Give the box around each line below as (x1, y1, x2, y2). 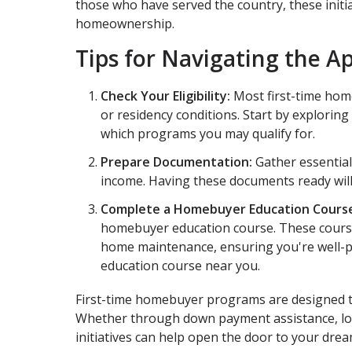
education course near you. (101, 256, 260, 274)
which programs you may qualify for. (101, 124, 315, 142)
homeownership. (75, 14, 174, 32)
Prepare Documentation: (101, 152, 252, 170)
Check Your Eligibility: (101, 86, 230, 104)
